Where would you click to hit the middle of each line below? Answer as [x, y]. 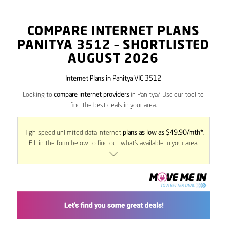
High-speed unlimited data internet [73, 133]
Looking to [39, 95]
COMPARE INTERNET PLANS [113, 32]
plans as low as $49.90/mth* [162, 133]
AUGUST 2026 [113, 60]
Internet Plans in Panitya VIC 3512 [113, 79]
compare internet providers [92, 95]
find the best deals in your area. [113, 106]
